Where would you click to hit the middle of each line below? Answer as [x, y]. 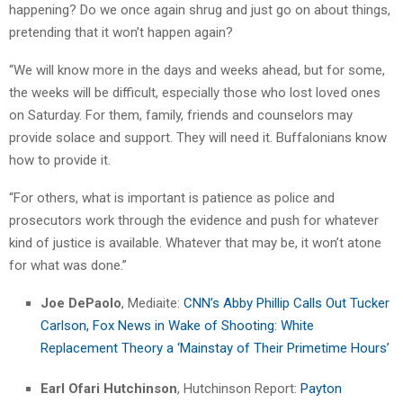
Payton [319, 388]
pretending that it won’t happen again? [121, 32]
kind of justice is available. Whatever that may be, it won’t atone [195, 242]
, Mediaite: [152, 303]
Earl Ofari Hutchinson [109, 388]
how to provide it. [60, 160]
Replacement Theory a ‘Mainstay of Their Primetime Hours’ [215, 348]
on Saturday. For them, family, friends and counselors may [181, 115]
